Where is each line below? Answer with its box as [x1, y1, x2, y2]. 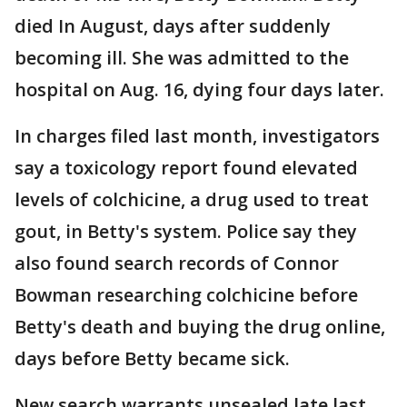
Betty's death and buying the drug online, [15, 314, 385, 339]
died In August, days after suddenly [15, 14, 331, 38]
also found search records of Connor [15, 251, 339, 275]
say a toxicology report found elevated [15, 155, 358, 180]
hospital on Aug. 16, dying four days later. [15, 77, 384, 102]
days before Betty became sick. [15, 346, 290, 371]
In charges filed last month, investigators [15, 124, 380, 148]
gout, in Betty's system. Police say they [15, 219, 357, 243]
